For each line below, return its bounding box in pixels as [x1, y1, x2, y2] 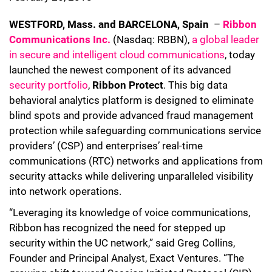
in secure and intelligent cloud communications [9, 49, 225, 61]
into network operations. [9, 185, 124, 197]
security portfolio [9, 79, 88, 91]
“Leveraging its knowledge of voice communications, [9, 206, 250, 219]
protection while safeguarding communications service [9, 124, 261, 137]
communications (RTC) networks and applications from [9, 155, 263, 167]
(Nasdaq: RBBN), [110, 33, 192, 46]
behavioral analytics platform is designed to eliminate [9, 94, 254, 106]
